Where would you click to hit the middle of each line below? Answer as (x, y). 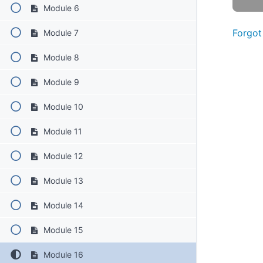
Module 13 (62, 180)
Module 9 (60, 82)
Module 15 (62, 230)
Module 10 (62, 106)
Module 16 (62, 254)
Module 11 (61, 131)
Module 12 (62, 156)
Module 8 (60, 57)
